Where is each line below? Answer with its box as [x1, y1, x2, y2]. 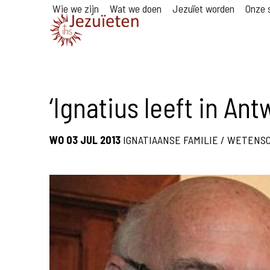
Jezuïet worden [172, 2, 234, 15]
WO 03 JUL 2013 [49, 133, 121, 146]
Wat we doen [110, 2, 162, 15]
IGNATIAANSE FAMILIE [123, 133, 218, 146]
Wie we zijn [52, 2, 99, 15]
